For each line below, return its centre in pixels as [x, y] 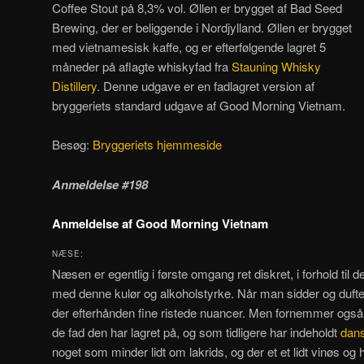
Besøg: [72, 145]
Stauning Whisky [276, 66]
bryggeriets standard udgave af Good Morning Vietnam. [199, 105]
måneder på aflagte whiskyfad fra [142, 66]
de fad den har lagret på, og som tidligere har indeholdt [196, 332]
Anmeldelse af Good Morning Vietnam [160, 224]
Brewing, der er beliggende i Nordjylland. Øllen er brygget [202, 27]
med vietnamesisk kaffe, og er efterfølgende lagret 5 [189, 46]
